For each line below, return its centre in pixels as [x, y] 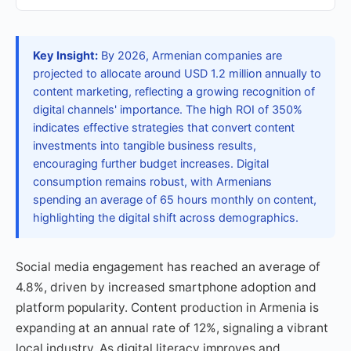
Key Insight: [65, 56]
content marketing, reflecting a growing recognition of [174, 92]
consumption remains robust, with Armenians [152, 182]
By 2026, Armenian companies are [190, 56]
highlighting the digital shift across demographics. [166, 218]
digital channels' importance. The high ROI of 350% [168, 110]
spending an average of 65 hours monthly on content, [175, 200]
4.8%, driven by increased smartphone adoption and [166, 287]
